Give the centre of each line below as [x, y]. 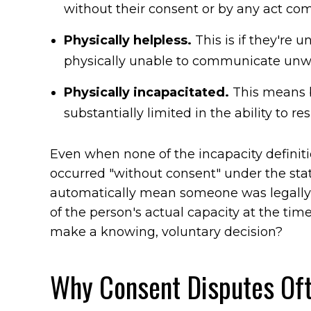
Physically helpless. [128, 40]
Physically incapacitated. [148, 92]
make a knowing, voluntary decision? [166, 232]
